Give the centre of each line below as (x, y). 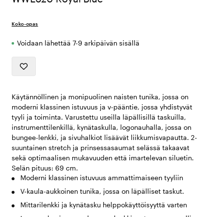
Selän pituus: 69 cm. (45, 168)
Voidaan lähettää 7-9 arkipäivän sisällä (78, 43)
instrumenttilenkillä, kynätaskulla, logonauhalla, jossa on (101, 127)
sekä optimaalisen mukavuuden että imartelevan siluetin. (103, 158)
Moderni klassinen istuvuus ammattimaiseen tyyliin (102, 178)
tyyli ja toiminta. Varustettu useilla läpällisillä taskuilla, (99, 117)
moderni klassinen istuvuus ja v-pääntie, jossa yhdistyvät (102, 107)
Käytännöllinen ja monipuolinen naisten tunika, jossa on (100, 97)
